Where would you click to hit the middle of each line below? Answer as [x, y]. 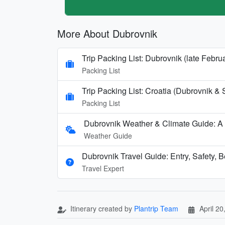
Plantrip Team [156, 208]
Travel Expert [103, 168]
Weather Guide [108, 135]
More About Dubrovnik [107, 33]
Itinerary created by [101, 208]
